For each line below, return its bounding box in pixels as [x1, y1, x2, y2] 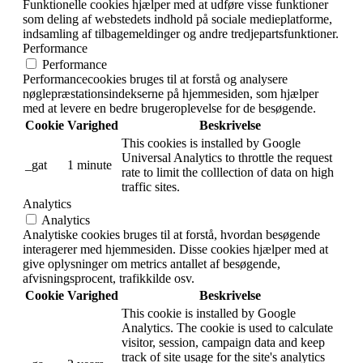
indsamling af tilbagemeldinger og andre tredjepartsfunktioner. [23, 27, 339, 41]
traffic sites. [122, 180, 180, 194]
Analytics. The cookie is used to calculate [122, 321, 333, 335]
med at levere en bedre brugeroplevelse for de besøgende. [23, 101, 316, 116]
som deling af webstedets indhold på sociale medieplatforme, [23, 12, 332, 27]
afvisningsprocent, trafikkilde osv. [23, 271, 194, 286]
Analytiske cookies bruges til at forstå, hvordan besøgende [23, 228, 320, 242]
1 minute [67, 158, 112, 173]
